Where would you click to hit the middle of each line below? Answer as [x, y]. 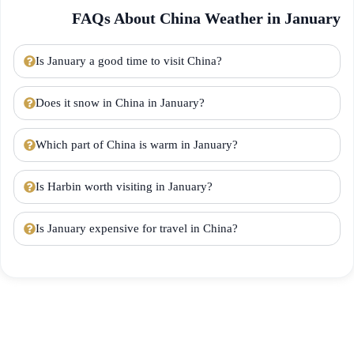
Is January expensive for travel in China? [137, 228]
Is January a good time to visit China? [129, 61]
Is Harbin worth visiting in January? [124, 186]
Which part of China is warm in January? [137, 145]
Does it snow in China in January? [120, 103]
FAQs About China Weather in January [206, 18]
